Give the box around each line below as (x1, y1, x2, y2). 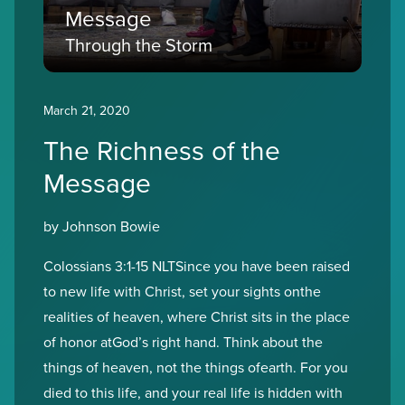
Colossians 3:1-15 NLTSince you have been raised (43, 256, 350, 276)
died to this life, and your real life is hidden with (43, 382, 343, 402)
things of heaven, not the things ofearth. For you (43, 357, 348, 377)
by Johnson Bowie (43, 216, 160, 236)
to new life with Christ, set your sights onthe (43, 281, 321, 301)
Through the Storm (65, 32, 212, 58)
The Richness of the (43, 131, 280, 169)
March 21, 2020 (43, 101, 130, 119)
